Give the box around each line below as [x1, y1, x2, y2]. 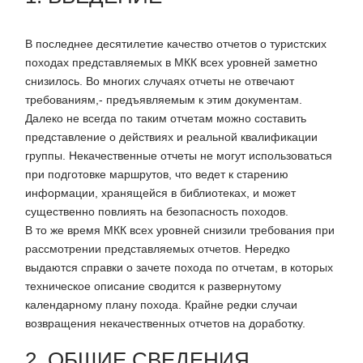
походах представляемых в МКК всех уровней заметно [25, 56, 318, 70]
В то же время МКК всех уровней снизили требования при [25, 224, 335, 237]
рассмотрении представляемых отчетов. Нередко [25, 242, 290, 256]
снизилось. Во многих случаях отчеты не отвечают [25, 75, 294, 88]
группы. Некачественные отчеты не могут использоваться [25, 149, 332, 163]
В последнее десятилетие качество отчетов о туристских [25, 37, 327, 51]
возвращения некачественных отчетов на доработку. [25, 317, 305, 331]
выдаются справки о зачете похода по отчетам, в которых [25, 261, 333, 275]
